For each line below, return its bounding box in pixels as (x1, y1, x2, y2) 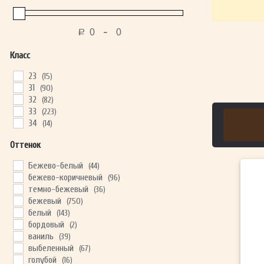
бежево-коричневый (28, 172, 103, 183)
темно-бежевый (28, 184, 88, 195)
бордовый (28, 219, 64, 230)
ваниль (28, 231, 54, 242)
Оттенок (9, 140, 41, 151)
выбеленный (28, 243, 74, 254)
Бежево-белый (28, 160, 83, 171)
